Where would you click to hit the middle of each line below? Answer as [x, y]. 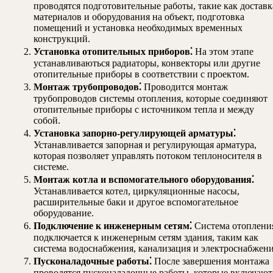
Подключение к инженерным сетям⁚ [113, 226]
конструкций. [62, 39]
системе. [51, 167]
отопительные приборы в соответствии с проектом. [141, 74]
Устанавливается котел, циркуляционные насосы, [136, 191]
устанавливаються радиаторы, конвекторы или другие [147, 63]
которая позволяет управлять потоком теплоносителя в [148, 156]
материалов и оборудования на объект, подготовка [139, 17]
